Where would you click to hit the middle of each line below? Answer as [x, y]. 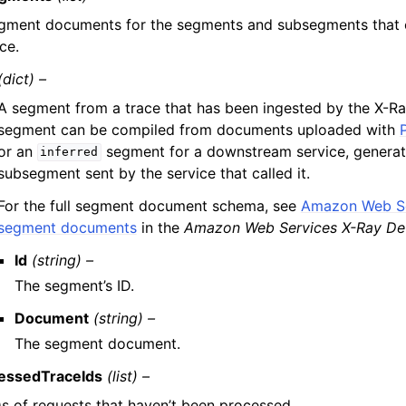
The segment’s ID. [74, 285]
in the [160, 227]
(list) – [129, 376]
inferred [69, 152]
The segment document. [97, 343]
